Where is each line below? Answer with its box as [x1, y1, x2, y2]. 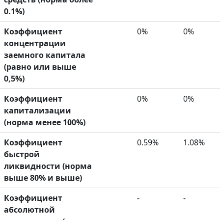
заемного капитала [4, 49, 85, 60]
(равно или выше [4, 61, 76, 72]
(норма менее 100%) [4, 116, 85, 128]
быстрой [4, 148, 40, 160]
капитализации [4, 105, 71, 116]
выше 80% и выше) [4, 172, 82, 183]
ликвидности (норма [4, 160, 92, 171]
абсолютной [4, 204, 55, 215]
